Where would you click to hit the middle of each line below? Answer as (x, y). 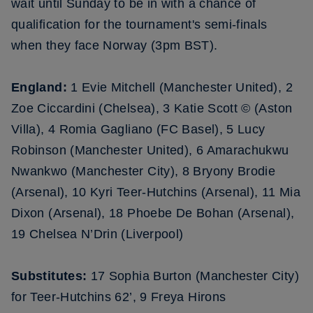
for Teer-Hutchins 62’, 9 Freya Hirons (119, 297)
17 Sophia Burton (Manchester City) (193, 276)
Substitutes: (49, 276)
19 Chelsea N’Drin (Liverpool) (97, 234)
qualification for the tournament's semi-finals (139, 24)
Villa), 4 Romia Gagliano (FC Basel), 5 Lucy (138, 129)
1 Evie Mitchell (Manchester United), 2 (182, 87)
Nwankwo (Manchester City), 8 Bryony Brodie (144, 171)
